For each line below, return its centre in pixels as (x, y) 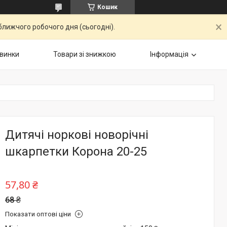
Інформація (169, 54)
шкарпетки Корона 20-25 (76, 152)
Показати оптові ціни (38, 214)
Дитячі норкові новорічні (77, 135)
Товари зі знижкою (85, 54)
